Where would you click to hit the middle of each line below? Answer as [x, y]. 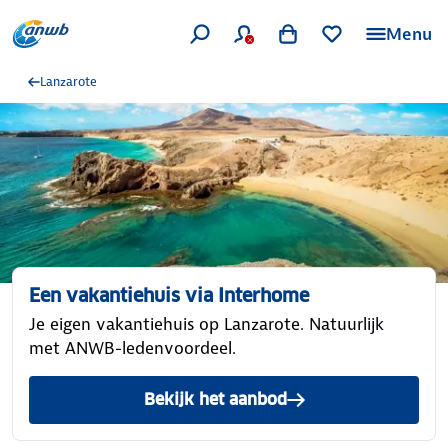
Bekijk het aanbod [215, 399]
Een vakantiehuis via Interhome [169, 295]
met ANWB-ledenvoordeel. [132, 348]
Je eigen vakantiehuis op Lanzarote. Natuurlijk [206, 324]
